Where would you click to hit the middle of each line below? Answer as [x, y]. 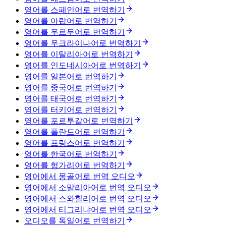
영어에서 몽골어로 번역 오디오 [80, 177]
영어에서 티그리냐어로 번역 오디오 [88, 210]
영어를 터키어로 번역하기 [71, 110]
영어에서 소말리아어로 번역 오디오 [88, 188]
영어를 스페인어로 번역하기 [75, 10]
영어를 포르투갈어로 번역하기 [79, 121]
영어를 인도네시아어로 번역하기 [83, 66]
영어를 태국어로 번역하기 [71, 99]
